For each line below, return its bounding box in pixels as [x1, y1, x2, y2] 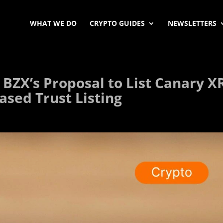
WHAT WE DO [29, 18, 77, 28]
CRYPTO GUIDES [89, 18, 145, 28]
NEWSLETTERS [167, 18, 217, 28]
